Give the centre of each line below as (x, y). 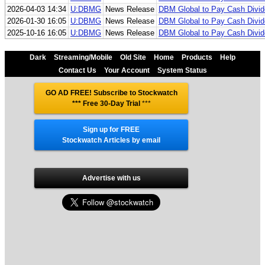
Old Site (133, 57)
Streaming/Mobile (83, 57)
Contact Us (77, 70)
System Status (182, 70)
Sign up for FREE (111, 130)
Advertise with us (111, 178)
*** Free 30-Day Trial (106, 104)
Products (197, 57)
